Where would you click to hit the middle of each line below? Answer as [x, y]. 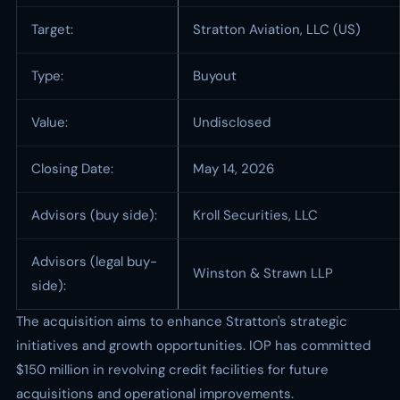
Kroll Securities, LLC [255, 215]
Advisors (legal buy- [94, 262]
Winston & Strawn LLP [263, 273]
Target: [52, 29]
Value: [50, 122]
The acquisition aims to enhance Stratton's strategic [182, 321]
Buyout [215, 76]
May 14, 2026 [233, 169]
